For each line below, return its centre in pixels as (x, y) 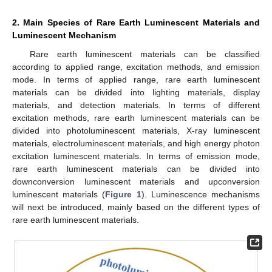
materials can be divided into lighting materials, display (136, 92)
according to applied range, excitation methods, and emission (136, 66)
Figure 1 (123, 194)
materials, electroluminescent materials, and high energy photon (136, 143)
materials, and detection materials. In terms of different (136, 105)
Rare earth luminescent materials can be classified (144, 54)
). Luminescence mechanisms (201, 194)
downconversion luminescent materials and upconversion (136, 181)
